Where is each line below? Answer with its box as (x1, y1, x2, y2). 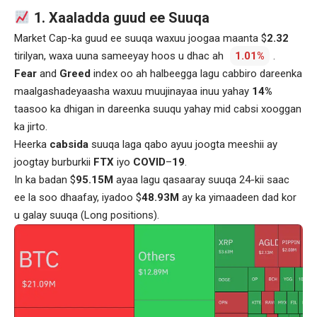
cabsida (50, 137, 91, 151)
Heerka (14, 137, 50, 151)
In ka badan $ (14, 173, 76, 186)
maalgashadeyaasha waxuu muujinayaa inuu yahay (14, 84, 252, 98)
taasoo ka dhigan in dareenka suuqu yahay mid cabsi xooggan (14, 102, 301, 115)
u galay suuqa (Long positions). (14, 208, 159, 221)
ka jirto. (14, 120, 47, 133)
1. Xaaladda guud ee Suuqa (30, 8, 209, 26)
